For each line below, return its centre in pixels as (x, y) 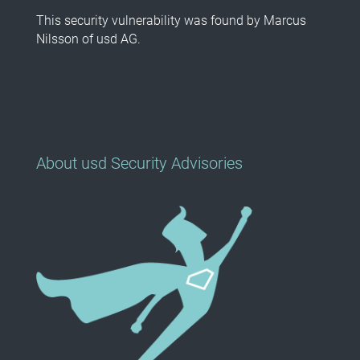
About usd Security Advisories (139, 164)
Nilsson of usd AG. (88, 39)
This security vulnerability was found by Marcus (171, 21)
